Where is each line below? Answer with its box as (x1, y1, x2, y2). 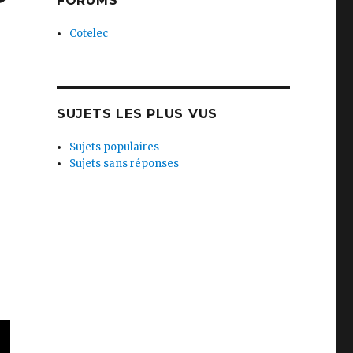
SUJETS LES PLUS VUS (56, 106, 218, 121)
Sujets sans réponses (69, 157, 180, 170)
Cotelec (69, 27, 109, 40)
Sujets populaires (69, 140, 160, 154)
